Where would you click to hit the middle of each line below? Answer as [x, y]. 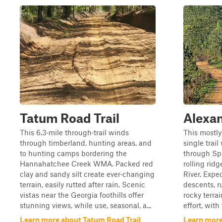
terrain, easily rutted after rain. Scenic [83, 184]
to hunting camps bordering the [73, 153]
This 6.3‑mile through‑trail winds [74, 132]
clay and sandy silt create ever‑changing [87, 174]
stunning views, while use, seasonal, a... [85, 205]
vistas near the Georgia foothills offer [82, 195]
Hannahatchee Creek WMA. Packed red [86, 164]
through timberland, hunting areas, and [86, 143]
